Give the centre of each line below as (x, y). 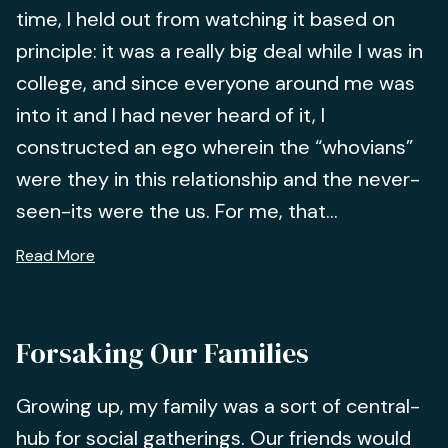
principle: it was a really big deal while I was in (219, 51)
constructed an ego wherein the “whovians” (214, 147)
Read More (55, 255)
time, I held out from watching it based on (205, 19)
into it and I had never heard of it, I (170, 115)
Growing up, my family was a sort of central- (218, 406)
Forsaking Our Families (162, 353)
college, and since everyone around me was (215, 83)
